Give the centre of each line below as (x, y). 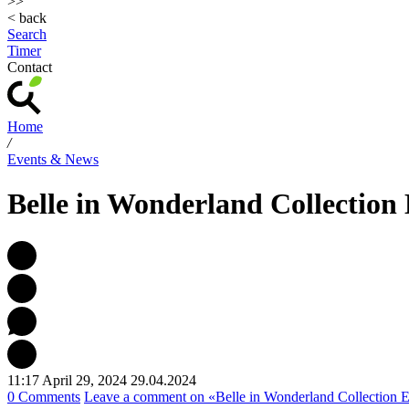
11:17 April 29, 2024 (67, 380)
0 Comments (44, 396)
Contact (30, 67)
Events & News (53, 159)
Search (27, 34)
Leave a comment (135, 396)
